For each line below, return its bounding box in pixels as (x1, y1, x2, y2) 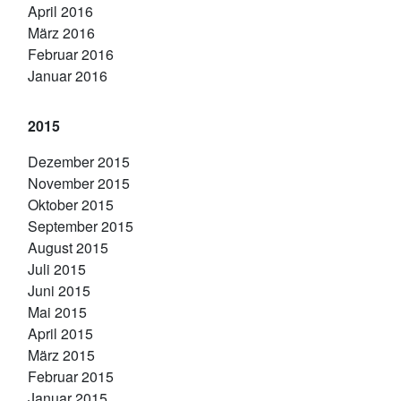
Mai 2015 (28, 302, 87, 322)
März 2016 (28, 22, 95, 43)
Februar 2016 (28, 44, 114, 64)
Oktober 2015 (28, 194, 114, 215)
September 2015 (28, 216, 133, 236)
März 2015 (28, 345, 95, 365)
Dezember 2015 (28, 151, 130, 172)
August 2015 (28, 237, 108, 258)
